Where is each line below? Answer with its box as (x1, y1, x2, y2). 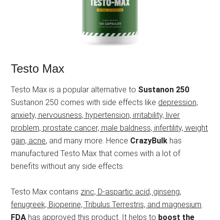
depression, (158, 98, 198, 108)
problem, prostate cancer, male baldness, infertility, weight (11, 123, 208, 133)
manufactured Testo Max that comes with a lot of (11, 149, 181, 159)
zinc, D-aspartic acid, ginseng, (81, 187, 182, 197)
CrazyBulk (130, 136, 168, 146)
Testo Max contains (11, 187, 81, 197)
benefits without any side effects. (11, 162, 125, 171)
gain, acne (11, 136, 46, 146)
